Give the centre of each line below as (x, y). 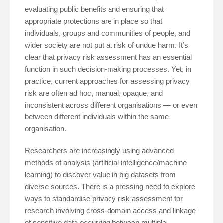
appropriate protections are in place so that (94, 21)
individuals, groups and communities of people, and (108, 33)
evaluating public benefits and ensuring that (94, 9)
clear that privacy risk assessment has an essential (108, 57)
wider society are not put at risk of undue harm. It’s (107, 45)
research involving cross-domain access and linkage (110, 211)
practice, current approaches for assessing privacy (107, 81)
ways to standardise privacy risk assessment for (104, 199)
